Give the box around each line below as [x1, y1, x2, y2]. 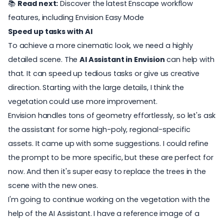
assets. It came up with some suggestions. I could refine [8, 138, 208, 149]
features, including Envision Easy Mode [8, 12, 146, 23]
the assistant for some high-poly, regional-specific [8, 124, 190, 135]
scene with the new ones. [8, 180, 98, 191]
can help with [164, 54, 214, 65]
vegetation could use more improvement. [8, 96, 157, 107]
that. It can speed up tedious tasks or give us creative [8, 68, 200, 79]
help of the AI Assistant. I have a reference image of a [8, 208, 200, 219]
